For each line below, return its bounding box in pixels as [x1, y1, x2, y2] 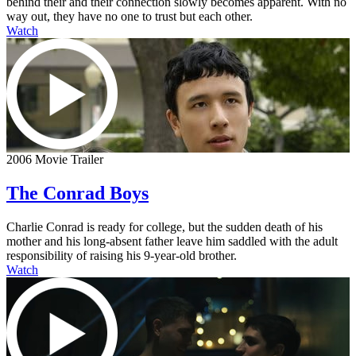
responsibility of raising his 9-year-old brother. [6, 248, 237, 262]
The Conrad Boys [6, 182, 149, 203]
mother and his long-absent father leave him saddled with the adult [6, 234, 338, 248]
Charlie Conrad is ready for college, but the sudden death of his [6, 219, 323, 234]
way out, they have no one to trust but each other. [6, 10, 253, 24]
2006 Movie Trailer [6, 153, 103, 167]
